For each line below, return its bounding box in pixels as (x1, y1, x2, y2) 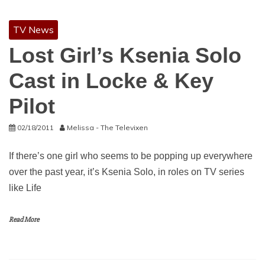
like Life (9, 183, 41, 193)
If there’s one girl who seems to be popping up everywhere (9, 151, 253, 161)
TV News (13, 24, 54, 35)
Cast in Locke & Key (9, 69, 214, 93)
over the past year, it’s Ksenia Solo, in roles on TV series (9, 167, 244, 177)
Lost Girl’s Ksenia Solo (9, 43, 241, 67)
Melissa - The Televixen (67, 123, 148, 132)
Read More (9, 215, 39, 224)
